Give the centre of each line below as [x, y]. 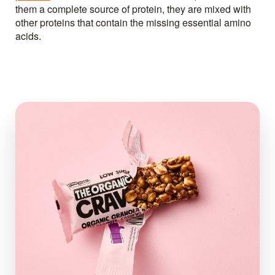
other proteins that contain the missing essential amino [133, 22]
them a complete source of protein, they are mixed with [133, 9]
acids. [28, 36]
